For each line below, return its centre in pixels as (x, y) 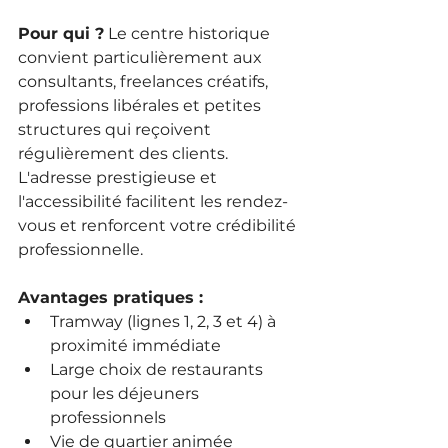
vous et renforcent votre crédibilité (159, 225)
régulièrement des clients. (125, 153)
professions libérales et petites (141, 105)
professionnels (108, 417)
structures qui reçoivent (116, 129)
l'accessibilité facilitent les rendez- (153, 201)
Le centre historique (189, 33)
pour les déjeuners (126, 393)
